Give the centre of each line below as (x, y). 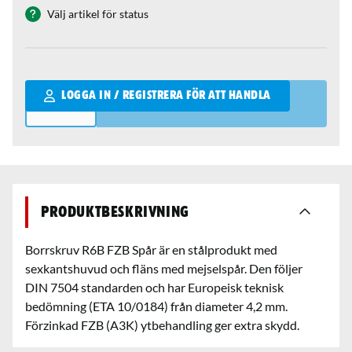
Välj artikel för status (98, 13)
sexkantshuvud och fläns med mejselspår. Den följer (164, 268)
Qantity (46, 88)
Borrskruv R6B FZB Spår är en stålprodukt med (151, 249)
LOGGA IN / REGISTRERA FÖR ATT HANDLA (166, 95)
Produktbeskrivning (115, 212)
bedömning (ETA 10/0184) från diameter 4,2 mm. (156, 306)
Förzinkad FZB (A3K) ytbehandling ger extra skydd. (162, 324)
